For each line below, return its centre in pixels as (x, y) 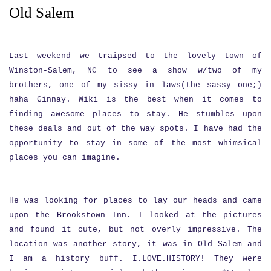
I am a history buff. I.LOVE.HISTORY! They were (135, 258)
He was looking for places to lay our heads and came (135, 200)
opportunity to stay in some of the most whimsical (135, 143)
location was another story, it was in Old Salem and (135, 244)
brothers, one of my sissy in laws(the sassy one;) (135, 85)
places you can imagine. (67, 157)
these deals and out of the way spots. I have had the (135, 128)
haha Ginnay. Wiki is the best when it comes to (135, 99)
